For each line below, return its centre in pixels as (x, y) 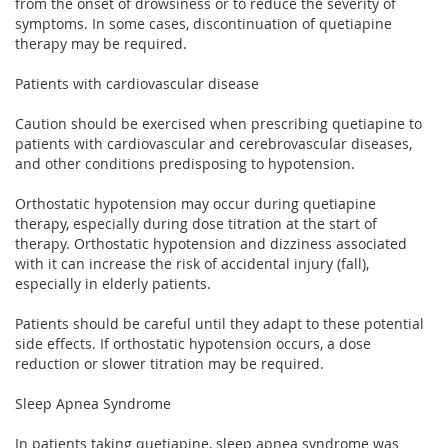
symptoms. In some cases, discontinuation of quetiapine (203, 23)
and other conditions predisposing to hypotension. (185, 163)
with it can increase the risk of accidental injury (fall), (192, 263)
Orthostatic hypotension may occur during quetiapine (195, 203)
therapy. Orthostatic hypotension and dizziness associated (211, 243)
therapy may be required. (101, 43)
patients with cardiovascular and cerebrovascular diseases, (213, 143)
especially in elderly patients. (113, 283)
